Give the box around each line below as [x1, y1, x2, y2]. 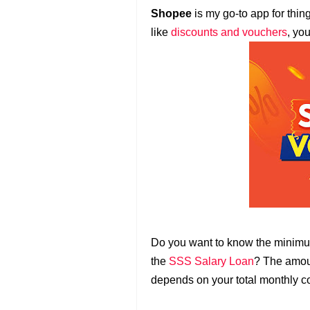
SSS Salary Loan [169, 255, 254, 267]
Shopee [151, 8, 192, 19]
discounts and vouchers [171, 26, 287, 38]
